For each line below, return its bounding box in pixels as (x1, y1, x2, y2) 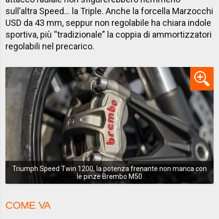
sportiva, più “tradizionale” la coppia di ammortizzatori (5, 29, 212, 40)
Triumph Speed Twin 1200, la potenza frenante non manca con (12, 164, 207, 173)
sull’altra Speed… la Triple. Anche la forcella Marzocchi (5, 6, 214, 17)
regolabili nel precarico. (5, 41, 95, 52)
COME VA (5, 199, 51, 211)
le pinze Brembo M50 (77, 172, 142, 180)
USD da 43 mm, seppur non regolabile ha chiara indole (5, 18, 212, 28)
